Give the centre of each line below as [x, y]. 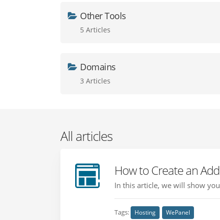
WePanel [178, 212]
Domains [98, 67]
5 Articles [96, 30]
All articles [87, 136]
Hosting [145, 212]
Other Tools [103, 16]
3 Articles [96, 81]
